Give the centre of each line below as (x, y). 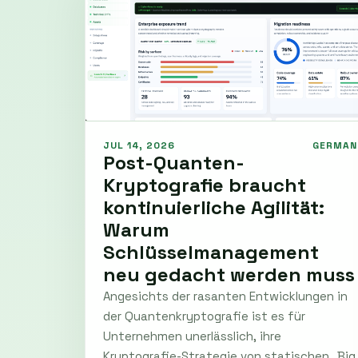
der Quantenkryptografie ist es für (204, 316)
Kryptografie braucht (205, 185)
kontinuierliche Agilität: (214, 207)
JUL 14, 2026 (139, 145)
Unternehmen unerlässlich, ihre (192, 336)
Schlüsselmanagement (211, 252)
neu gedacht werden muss (229, 274)
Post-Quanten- (174, 162)
